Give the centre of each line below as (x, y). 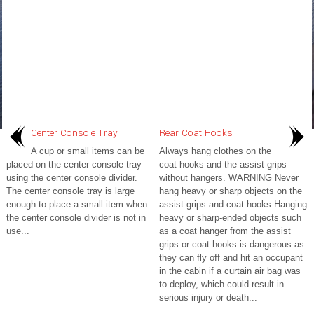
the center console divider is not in (76, 218)
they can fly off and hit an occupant (231, 258)
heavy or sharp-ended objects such (230, 218)
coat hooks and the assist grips (223, 164)
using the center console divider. (72, 178)
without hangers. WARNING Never (229, 178)
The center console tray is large (70, 191)
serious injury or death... (208, 298)
